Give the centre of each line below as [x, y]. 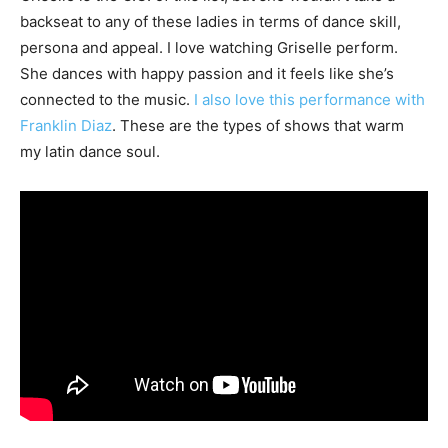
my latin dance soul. [90, 152]
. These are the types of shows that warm [258, 126]
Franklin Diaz [66, 126]
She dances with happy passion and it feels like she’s [207, 74]
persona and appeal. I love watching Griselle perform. [211, 48]
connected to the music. [107, 100]
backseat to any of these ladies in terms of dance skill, [210, 22]
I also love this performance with [309, 100]
